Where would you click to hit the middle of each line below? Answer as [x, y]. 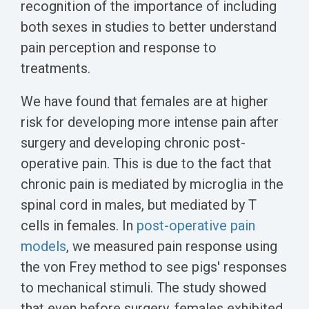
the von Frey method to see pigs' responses [154, 267]
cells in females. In [79, 226]
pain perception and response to [119, 48]
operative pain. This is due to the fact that [146, 164]
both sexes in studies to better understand [149, 27]
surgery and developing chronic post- [133, 143]
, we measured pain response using [172, 247]
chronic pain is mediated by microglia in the [152, 185]
